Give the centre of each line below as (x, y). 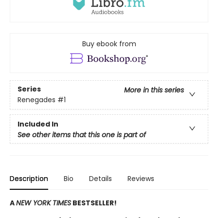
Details (100, 178)
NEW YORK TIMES (44, 203)
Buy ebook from (109, 44)
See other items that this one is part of (82, 135)
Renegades (36, 100)
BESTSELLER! (94, 203)
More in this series (154, 90)
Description (29, 178)
